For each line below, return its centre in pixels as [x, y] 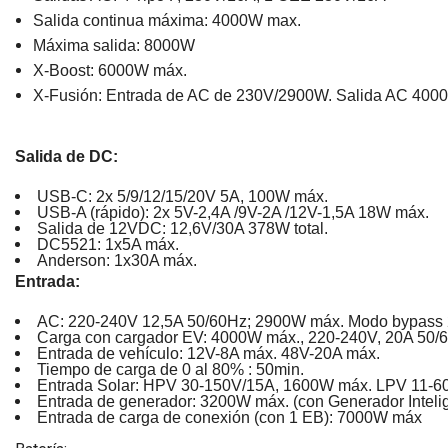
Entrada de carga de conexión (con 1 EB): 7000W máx [229, 417]
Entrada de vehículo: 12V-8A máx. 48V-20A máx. [208, 353]
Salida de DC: [66, 156]
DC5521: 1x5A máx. [108, 244]
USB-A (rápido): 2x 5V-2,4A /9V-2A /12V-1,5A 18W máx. [233, 212]
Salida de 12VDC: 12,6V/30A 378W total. [182, 228]
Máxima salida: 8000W [113, 45]
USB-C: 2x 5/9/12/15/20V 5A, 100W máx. [182, 196]
